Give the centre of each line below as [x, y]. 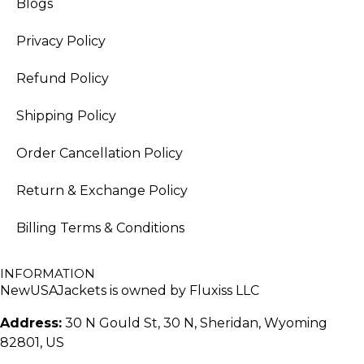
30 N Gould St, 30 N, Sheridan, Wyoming [195, 323]
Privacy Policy [61, 41]
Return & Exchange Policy [102, 190]
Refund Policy [63, 78]
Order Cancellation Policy [100, 153]
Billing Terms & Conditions [100, 227]
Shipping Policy [66, 115]
